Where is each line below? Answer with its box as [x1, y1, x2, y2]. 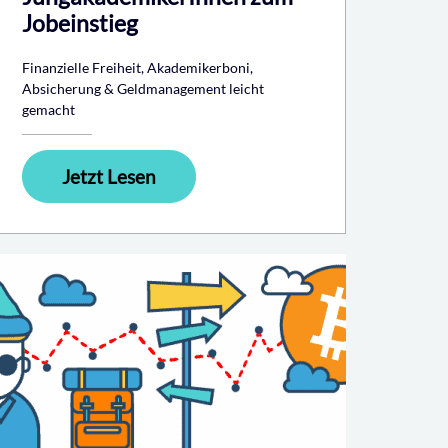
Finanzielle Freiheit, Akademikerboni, [22, 58, 253, 76]
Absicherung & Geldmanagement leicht [22, 79, 264, 97]
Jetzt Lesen [62, 164, 156, 188]
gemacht [22, 100, 75, 118]
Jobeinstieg [22, 8, 138, 37]
